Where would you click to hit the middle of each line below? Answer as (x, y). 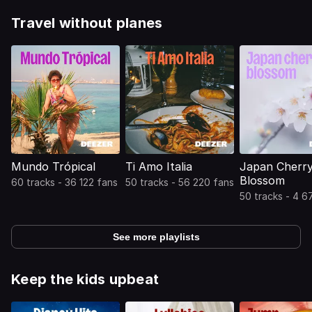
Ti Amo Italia (159, 166)
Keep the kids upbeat (85, 279)
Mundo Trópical (53, 166)
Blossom (262, 180)
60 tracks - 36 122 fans (64, 182)
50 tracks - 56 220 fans (180, 182)
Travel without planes (87, 23)
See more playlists (156, 237)
